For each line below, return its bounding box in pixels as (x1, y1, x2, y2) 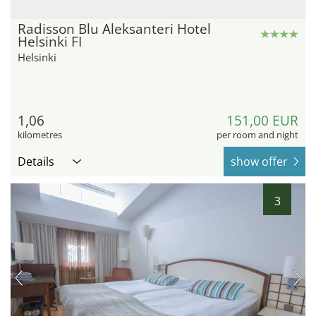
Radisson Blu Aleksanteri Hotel (18, 20, 211, 39)
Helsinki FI (18, 32, 82, 51)
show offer (231, 154, 288, 170)
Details (18, 154, 54, 170)
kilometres (18, 128, 62, 142)
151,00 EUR (226, 111, 298, 130)
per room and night (217, 128, 298, 142)
